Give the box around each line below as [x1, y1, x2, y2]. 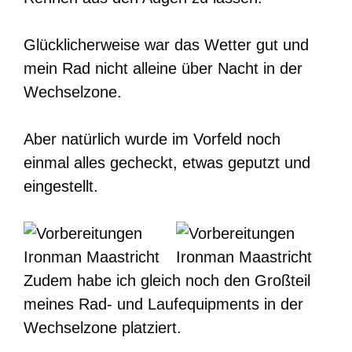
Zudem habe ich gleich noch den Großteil [24, 272, 310, 290]
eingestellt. [24, 178, 98, 196]
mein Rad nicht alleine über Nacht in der [24, 60, 302, 78]
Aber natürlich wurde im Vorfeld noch [24, 130, 280, 148]
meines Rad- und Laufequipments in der [24, 295, 303, 313]
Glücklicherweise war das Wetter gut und [24, 36, 309, 54]
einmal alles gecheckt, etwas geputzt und [24, 154, 310, 172]
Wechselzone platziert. [24, 319, 181, 337]
